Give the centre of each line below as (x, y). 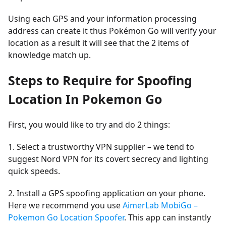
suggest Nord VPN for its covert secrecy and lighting (108, 159)
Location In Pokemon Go (85, 99)
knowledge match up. (49, 55)
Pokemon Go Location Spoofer (66, 217)
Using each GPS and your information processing (102, 19)
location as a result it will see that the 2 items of (99, 43)
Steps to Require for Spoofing (100, 80)
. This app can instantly (167, 217)
